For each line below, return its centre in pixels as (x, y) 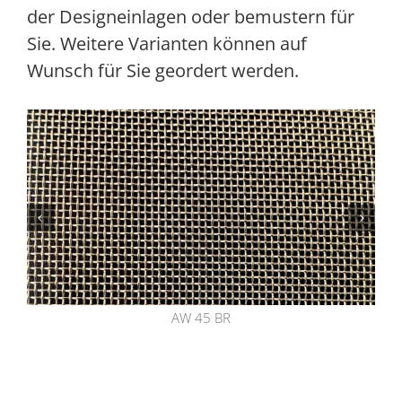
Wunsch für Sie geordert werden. (162, 70)
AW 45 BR (201, 318)
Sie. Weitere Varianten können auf (166, 44)
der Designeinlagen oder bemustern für (190, 17)
